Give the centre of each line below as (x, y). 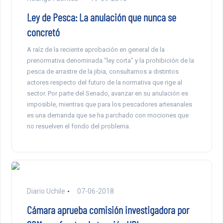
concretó (43, 32)
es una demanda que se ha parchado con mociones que (108, 115)
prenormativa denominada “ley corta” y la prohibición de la (110, 61)
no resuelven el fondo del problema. (78, 126)
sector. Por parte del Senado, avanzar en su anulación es (107, 94)
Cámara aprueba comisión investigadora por (108, 210)
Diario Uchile (46, 191)
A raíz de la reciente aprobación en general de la (96, 50)
